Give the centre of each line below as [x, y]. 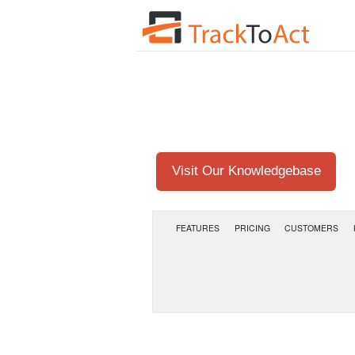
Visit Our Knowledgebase [246, 170]
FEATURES [197, 227]
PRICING [252, 227]
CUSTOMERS [312, 227]
